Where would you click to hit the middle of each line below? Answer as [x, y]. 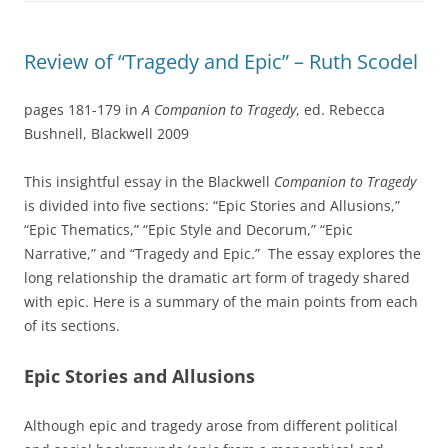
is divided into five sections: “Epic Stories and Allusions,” [212, 205]
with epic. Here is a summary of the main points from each [221, 301]
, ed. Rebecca [340, 109]
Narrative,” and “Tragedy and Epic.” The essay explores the [222, 253]
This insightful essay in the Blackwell [149, 181]
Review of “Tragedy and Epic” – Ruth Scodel [221, 61]
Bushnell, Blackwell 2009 [106, 133]
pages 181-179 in [83, 109]
